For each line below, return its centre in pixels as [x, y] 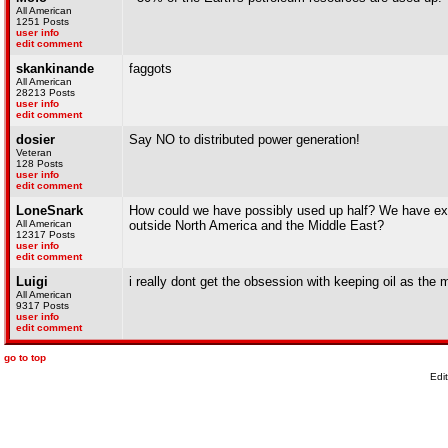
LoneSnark [49, 210]
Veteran [34, 152]
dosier [35, 139]
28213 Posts [45, 92]
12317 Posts [45, 234]
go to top [25, 357]
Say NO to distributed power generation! [244, 139]
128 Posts [39, 163]
